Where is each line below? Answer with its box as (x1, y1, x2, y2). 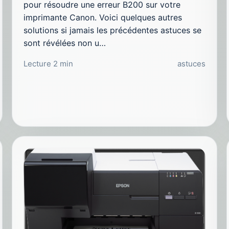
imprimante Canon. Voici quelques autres (24, 12, 182, 23)
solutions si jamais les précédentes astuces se (24, 25, 202, 36)
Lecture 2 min (24, 59, 74, 69)
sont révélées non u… (24, 38, 106, 49)
